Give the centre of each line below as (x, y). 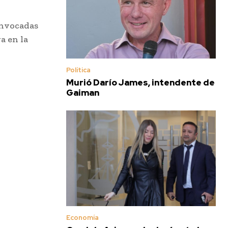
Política (78, 70)
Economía (82, 217)
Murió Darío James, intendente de (140, 82)
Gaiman (83, 92)
